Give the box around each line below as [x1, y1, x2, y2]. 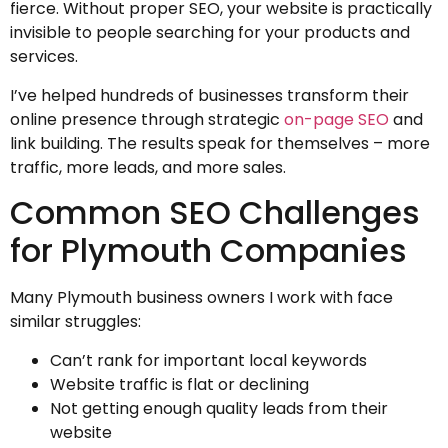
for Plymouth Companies [10, 228, 407, 274]
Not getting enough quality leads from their [50, 396, 388, 420]
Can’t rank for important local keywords [50, 348, 367, 372]
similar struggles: [10, 310, 141, 334]
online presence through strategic [10, 107, 284, 131]
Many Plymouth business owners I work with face [10, 286, 393, 310]
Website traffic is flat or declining [50, 372, 309, 396]
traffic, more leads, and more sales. [10, 155, 286, 179]
